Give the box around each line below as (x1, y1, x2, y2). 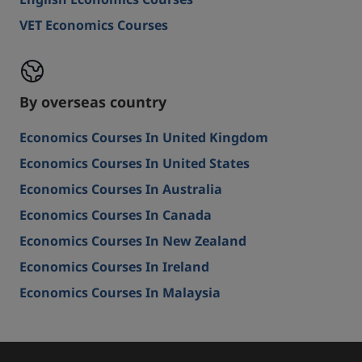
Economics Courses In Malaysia (19, 284, 221, 303)
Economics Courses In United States (19, 154, 250, 174)
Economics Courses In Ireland (19, 258, 209, 277)
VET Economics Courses (19, 16, 168, 36)
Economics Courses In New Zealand (19, 232, 246, 251)
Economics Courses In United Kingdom (19, 128, 268, 148)
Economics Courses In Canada (19, 206, 212, 225)
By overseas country (19, 92, 166, 114)
